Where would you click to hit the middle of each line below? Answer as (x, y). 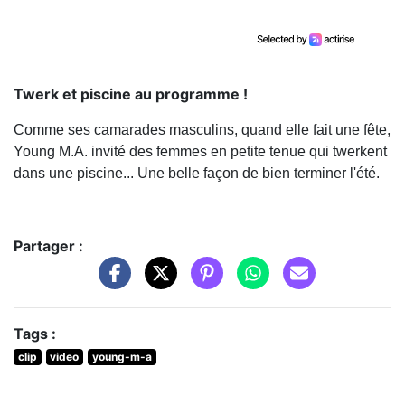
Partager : (48, 246)
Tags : (35, 333)
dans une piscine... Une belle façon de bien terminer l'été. (197, 174)
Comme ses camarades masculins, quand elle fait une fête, (202, 130)
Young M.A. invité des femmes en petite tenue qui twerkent (200, 152)
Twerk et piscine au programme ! (131, 94)
